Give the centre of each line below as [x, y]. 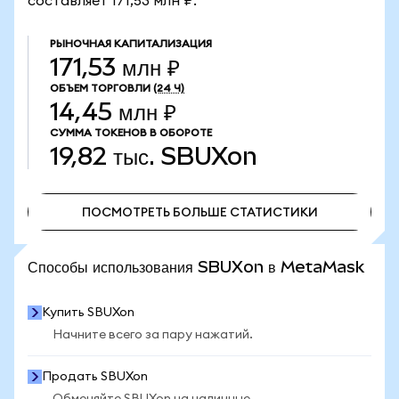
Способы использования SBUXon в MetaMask [196, 267]
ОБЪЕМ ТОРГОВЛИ [100, 88]
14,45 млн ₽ [113, 112]
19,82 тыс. [102, 156]
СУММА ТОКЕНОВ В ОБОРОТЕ [131, 133]
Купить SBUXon [88, 313]
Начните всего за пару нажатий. [153, 335]
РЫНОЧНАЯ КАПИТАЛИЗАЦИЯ [131, 44]
